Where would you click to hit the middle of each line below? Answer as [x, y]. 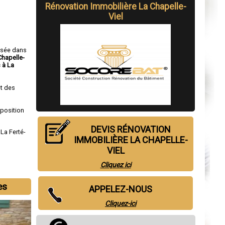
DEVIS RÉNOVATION [131, 130]
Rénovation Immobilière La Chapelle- [116, 7]
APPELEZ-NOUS [121, 189]
